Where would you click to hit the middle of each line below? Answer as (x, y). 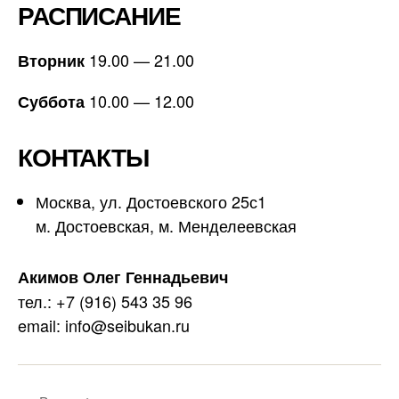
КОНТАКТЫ (83, 156)
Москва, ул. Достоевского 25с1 (151, 201)
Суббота (51, 101)
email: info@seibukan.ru (104, 325)
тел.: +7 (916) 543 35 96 (105, 301)
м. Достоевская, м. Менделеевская (166, 225)
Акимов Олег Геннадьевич (123, 277)
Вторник (53, 60)
